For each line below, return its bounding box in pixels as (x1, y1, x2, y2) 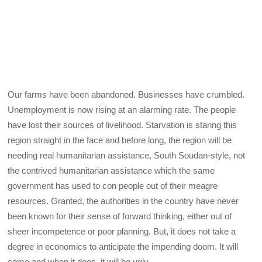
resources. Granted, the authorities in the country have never (8, 196, 239, 206)
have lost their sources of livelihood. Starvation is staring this (8, 120, 237, 130)
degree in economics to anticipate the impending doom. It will (8, 242, 239, 252)
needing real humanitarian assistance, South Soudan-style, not (8, 150, 246, 161)
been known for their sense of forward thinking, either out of (8, 211, 232, 222)
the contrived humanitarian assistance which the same (8, 166, 215, 176)
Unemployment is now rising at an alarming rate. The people (8, 105, 236, 115)
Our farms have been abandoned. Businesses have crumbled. (8, 89, 245, 100)
